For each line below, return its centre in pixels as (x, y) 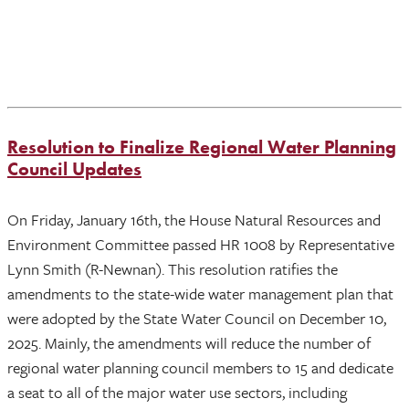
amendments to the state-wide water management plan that (200, 293)
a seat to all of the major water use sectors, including (177, 392)
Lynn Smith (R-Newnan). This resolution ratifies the (173, 268)
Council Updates (74, 168)
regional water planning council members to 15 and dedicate (200, 367)
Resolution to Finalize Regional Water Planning (202, 147)
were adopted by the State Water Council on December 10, (197, 318)
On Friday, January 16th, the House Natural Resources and (194, 219)
